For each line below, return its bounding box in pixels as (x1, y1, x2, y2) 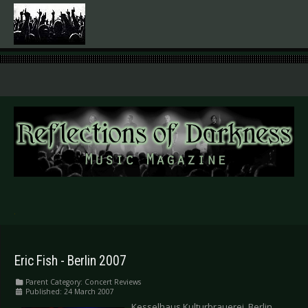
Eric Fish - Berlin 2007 (14, 252, 126, 269)
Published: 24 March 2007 (25, 287, 114, 297)
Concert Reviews (85, 277, 141, 287)
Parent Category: (23, 277, 85, 287)
